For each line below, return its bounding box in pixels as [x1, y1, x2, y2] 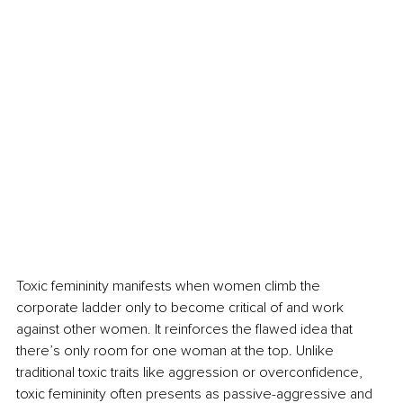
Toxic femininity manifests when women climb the [16, 276, 324, 295]
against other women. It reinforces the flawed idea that [16, 319, 356, 338]
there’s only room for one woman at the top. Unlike [16, 341, 337, 360]
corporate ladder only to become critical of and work [16, 298, 347, 317]
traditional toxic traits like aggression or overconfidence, [16, 363, 366, 381]
